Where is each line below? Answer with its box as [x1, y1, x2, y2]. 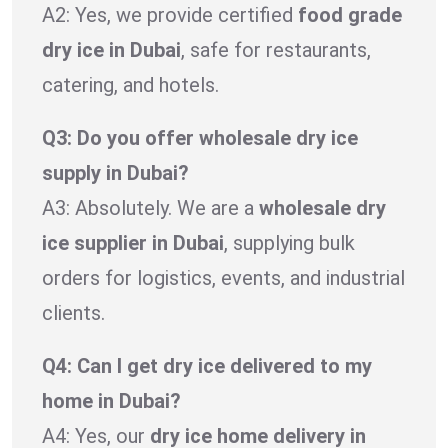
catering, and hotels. [42, 72, 219, 97]
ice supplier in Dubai [42, 230, 224, 255]
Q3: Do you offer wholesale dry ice [42, 125, 358, 150]
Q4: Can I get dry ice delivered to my [42, 353, 372, 378]
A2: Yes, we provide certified [42, 2, 298, 27]
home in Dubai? [42, 388, 181, 413]
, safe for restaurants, [181, 37, 371, 62]
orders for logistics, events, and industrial [42, 265, 405, 290]
